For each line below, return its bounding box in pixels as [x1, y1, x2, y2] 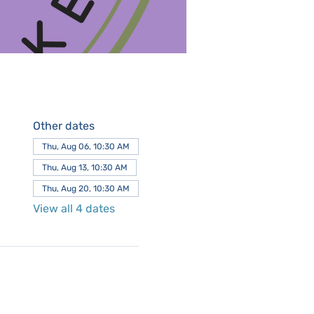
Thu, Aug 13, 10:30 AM [41, 163, 128, 173]
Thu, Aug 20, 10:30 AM [41, 184, 130, 194]
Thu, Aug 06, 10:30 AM [41, 142, 130, 152]
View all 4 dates [32, 202, 115, 216]
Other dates [32, 119, 95, 133]
